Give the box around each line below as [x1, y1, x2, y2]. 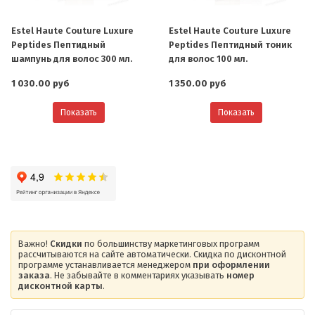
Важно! [18, 238, 50, 249]
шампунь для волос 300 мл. [11, 53, 132, 64]
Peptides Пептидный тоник [169, 39, 292, 50]
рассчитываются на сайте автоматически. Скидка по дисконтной [18, 248, 286, 259]
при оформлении [193, 259, 270, 270]
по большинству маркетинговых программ [82, 238, 259, 249]
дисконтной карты [18, 280, 103, 291]
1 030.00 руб [11, 77, 70, 89]
